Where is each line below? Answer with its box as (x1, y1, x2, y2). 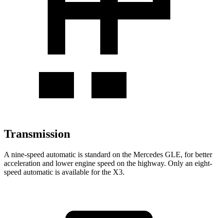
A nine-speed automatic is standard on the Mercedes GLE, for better (4, 150, 212, 159)
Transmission (4, 127, 70, 141)
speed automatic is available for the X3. (4, 167, 125, 176)
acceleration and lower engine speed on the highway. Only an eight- (4, 159, 212, 167)
